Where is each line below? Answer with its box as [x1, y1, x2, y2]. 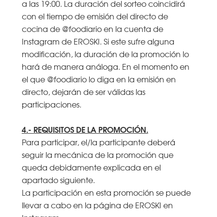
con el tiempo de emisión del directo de [21, 10, 168, 22]
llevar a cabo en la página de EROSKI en [21, 199, 173, 211]
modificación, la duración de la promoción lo [21, 47, 189, 60]
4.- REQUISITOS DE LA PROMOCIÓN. [21, 123, 148, 135]
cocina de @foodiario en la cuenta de [21, 22, 163, 34]
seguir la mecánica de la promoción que [21, 148, 173, 160]
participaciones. [21, 98, 81, 110]
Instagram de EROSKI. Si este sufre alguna [21, 35, 174, 47]
